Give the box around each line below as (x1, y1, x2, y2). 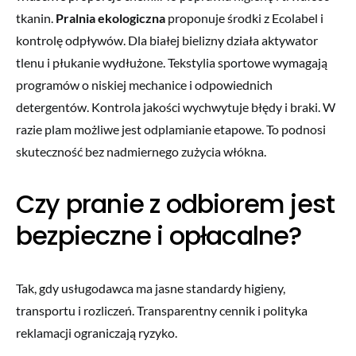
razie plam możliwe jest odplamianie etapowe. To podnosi (16, 121, 326, 137)
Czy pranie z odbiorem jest (16, 185, 335, 222)
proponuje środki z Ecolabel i (165, 10, 323, 25)
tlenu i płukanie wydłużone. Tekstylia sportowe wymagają (16, 54, 327, 70)
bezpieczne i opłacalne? (16, 217, 302, 253)
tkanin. (16, 10, 56, 25)
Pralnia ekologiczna (56, 10, 165, 25)
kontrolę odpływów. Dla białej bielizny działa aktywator (16, 32, 318, 48)
